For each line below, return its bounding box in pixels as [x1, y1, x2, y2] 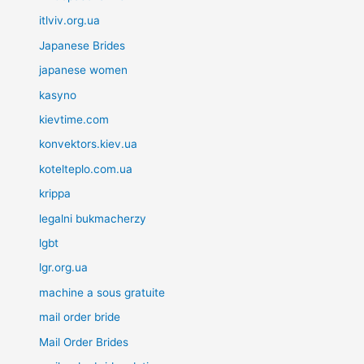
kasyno [39, 88, 77, 102]
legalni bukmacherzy [39, 211, 147, 225]
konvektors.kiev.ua [39, 137, 138, 151]
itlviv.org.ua [39, 14, 101, 28]
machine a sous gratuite [39, 285, 166, 299]
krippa [39, 187, 71, 201]
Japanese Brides [39, 38, 126, 52]
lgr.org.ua [39, 261, 89, 275]
